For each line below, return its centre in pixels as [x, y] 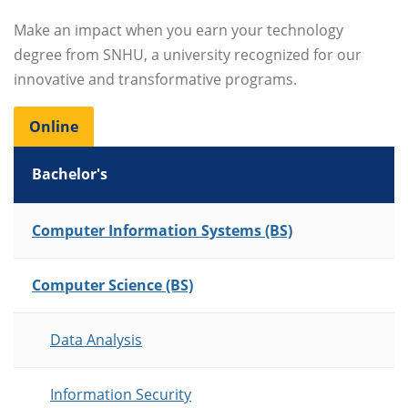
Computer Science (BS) [112, 286]
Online [54, 127]
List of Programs [70, 215]
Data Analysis [96, 340]
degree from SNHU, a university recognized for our [188, 55]
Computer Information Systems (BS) [162, 231]
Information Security [121, 395]
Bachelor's [70, 174]
